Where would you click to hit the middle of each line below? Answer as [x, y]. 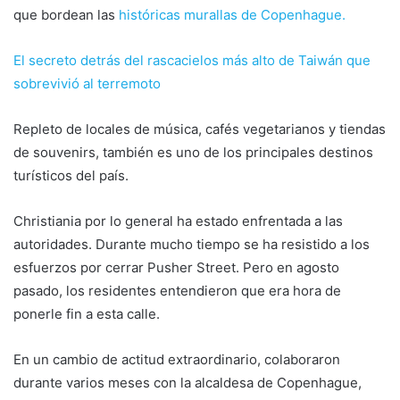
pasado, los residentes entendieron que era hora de [177, 290]
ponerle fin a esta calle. [87, 313]
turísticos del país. [71, 175]
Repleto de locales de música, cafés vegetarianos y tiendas [200, 129]
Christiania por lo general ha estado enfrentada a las [178, 221]
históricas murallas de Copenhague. [232, 14]
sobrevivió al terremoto [87, 83]
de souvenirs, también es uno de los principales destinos [193, 152]
